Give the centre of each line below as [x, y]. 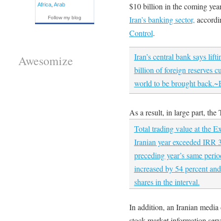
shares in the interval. [167, 182]
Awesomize [45, 61]
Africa [44, 4]
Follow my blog [64, 17]
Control [141, 33]
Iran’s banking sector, [162, 19]
